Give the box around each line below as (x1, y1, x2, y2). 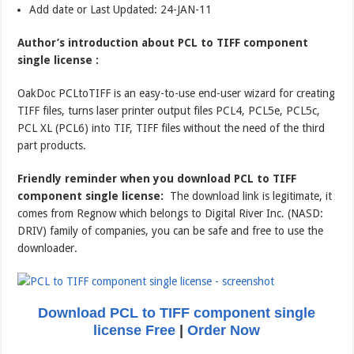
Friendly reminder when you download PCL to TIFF (17, 172, 297, 186)
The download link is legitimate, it (164, 190, 333, 203)
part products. (17, 139, 87, 153)
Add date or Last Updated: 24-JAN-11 (29, 3, 213, 17)
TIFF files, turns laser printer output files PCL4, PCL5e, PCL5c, (17, 104, 321, 118)
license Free (93, 322, 176, 339)
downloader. (17, 242, 78, 255)
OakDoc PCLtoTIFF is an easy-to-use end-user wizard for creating (17, 87, 336, 100)
